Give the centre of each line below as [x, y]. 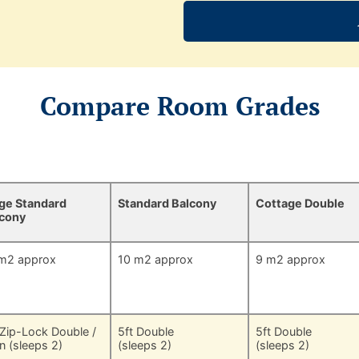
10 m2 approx [156, 260]
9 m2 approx [290, 260]
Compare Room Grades [179, 105]
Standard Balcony [167, 204]
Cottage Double [300, 204]
